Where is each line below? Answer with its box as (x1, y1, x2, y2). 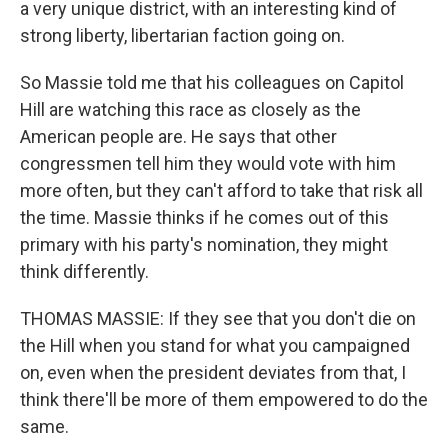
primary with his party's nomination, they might (20, 234, 388, 255)
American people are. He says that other (20, 126, 337, 147)
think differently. (20, 261, 149, 282)
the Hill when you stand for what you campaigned (20, 335, 410, 356)
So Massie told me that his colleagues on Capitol (20, 72, 404, 93)
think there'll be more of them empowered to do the (20, 389, 428, 410)
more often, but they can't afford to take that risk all (20, 180, 423, 201)
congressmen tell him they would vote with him (20, 153, 396, 174)
